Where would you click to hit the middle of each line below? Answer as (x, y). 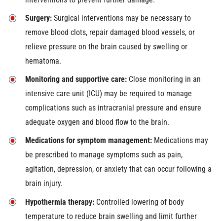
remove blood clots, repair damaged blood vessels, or (110, 32)
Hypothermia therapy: (59, 202)
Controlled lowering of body (139, 202)
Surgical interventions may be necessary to (121, 18)
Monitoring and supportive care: (76, 79)
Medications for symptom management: (88, 141)
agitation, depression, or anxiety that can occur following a (118, 169)
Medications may (180, 141)
